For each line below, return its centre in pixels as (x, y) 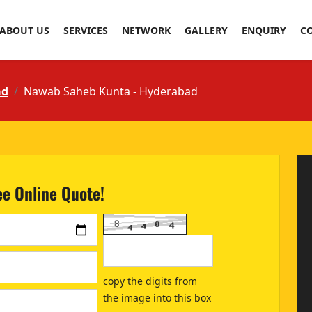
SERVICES (85, 30)
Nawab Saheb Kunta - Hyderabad (111, 92)
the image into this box (157, 298)
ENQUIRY (264, 30)
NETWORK (146, 30)
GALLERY (206, 30)
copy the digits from (150, 281)
